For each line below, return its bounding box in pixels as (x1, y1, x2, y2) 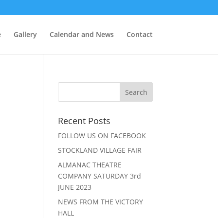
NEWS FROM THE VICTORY (58, 197, 144, 206)
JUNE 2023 (58, 182, 92, 192)
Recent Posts (58, 115, 111, 127)
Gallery (13, 30, 37, 39)
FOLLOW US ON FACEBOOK (58, 131, 146, 140)
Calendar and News (49, 30, 114, 39)
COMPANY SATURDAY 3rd (58, 171, 142, 181)
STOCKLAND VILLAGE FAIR (58, 145, 142, 155)
